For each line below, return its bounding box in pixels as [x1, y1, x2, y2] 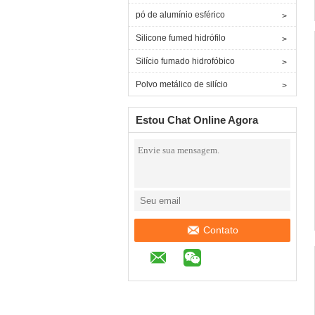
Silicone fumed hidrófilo [136, 33, 226, 43]
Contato [202, 224, 238, 236]
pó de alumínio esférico [136, 10, 225, 20]
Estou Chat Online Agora [136, 114, 258, 126]
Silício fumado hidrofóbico [136, 56, 235, 66]
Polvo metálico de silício [136, 79, 228, 89]
